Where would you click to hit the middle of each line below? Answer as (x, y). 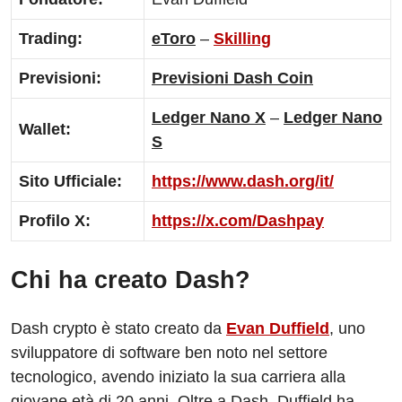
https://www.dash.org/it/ (243, 182)
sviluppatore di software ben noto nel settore (169, 353)
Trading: (51, 39)
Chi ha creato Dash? (131, 280)
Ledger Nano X (209, 118)
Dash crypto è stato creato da (118, 329)
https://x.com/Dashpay (238, 221)
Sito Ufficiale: (70, 182)
